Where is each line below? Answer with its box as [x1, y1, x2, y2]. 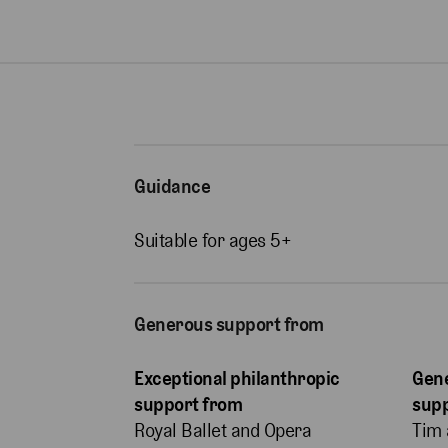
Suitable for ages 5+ [134, 229, 292, 253]
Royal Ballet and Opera [134, 419, 312, 443]
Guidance [134, 175, 211, 199]
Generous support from [134, 313, 324, 337]
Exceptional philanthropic [134, 367, 340, 391]
